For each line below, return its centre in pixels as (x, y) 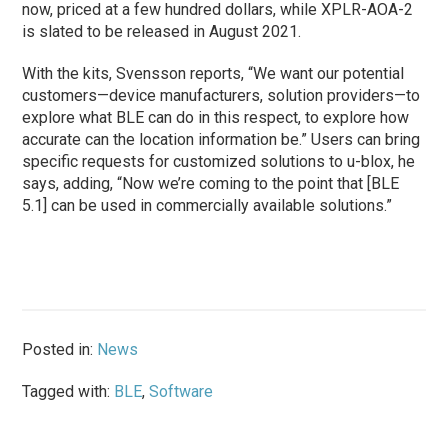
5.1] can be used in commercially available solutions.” (207, 205)
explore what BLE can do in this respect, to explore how (216, 117)
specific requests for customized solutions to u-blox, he (219, 161)
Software (181, 391)
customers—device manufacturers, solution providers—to (221, 95)
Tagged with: (68, 391)
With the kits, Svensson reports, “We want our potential (213, 73)
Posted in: (60, 349)
